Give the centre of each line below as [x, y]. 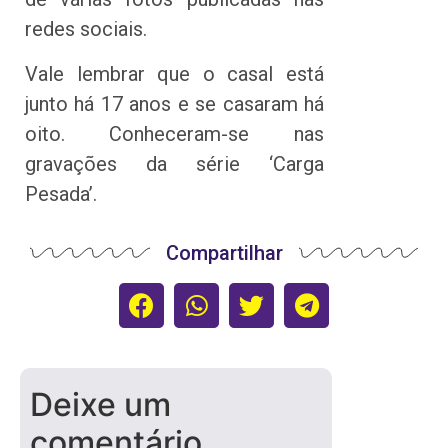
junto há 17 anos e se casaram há [174, 103]
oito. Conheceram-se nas [174, 133]
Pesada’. [63, 193]
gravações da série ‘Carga [174, 163]
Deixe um [100, 404]
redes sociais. [86, 29]
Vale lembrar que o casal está [174, 73]
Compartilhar [224, 252]
